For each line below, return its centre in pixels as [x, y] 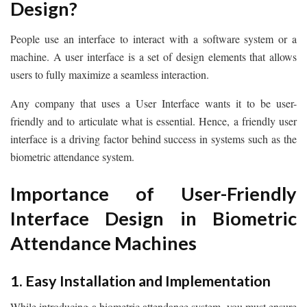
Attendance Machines [103, 243]
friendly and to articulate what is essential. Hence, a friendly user [153, 121]
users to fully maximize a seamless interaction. [110, 75]
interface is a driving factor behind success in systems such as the [153, 139]
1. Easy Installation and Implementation [140, 281]
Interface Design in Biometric [153, 218]
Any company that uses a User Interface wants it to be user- [153, 103]
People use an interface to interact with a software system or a [153, 39]
